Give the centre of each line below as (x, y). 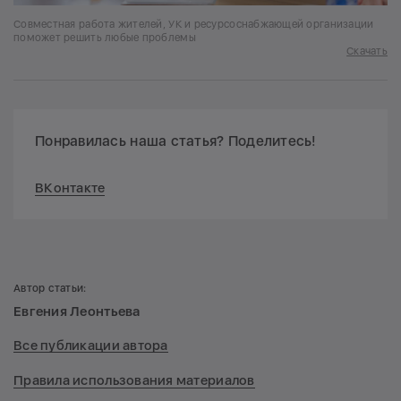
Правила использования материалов (134, 380)
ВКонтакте (70, 188)
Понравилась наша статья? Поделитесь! (176, 141)
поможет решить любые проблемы (105, 37)
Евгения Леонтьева (77, 311)
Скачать (367, 51)
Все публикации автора (91, 346)
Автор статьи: (50, 288)
